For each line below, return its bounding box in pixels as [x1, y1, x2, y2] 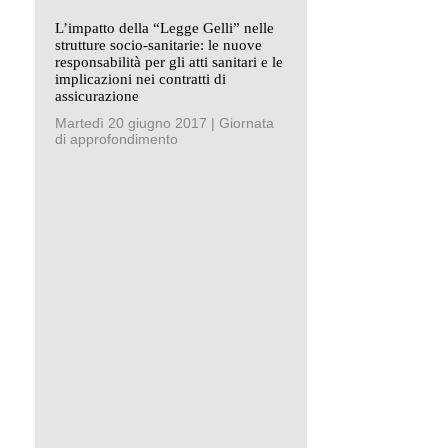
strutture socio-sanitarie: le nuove [55, 36, 262, 53]
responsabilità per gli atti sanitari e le [55, 53, 283, 70]
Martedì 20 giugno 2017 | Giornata [55, 114, 274, 131]
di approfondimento [55, 130, 178, 147]
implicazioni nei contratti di [55, 70, 226, 87]
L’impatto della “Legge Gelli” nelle [55, 19, 274, 36]
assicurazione [55, 87, 139, 104]
